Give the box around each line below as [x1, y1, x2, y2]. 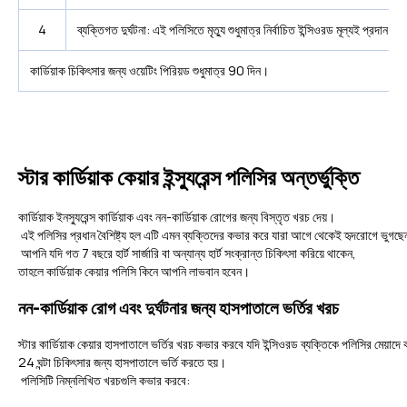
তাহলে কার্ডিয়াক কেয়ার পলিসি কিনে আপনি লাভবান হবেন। [18, 263, 250, 281]
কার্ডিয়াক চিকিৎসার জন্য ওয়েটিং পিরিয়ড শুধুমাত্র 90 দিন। [30, 62, 269, 80]
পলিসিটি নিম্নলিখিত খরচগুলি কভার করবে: [18, 372, 190, 390]
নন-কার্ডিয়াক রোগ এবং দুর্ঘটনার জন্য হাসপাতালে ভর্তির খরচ [18, 296, 339, 321]
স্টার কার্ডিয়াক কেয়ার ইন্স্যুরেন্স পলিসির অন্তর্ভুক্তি [18, 162, 359, 193]
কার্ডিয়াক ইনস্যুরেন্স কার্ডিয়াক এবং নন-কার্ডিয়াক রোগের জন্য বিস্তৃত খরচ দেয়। [18, 208, 335, 226]
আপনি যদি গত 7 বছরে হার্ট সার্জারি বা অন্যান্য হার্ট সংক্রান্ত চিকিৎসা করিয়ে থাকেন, [18, 244, 356, 263]
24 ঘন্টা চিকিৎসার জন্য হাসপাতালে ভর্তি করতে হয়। [18, 353, 226, 372]
